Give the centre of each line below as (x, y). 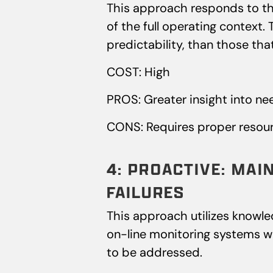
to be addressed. (154, 253)
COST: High (138, 72)
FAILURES (146, 192)
